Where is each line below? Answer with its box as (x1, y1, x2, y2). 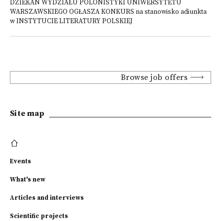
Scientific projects (10, 212, 68, 220)
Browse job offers (120, 73, 188, 82)
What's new (10, 176, 45, 184)
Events (10, 157, 31, 165)
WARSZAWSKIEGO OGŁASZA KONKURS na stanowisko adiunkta (10, 8, 207, 16)
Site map (10, 109, 45, 118)
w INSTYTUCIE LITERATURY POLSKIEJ (10, 17, 133, 26)
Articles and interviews (10, 194, 84, 202)
